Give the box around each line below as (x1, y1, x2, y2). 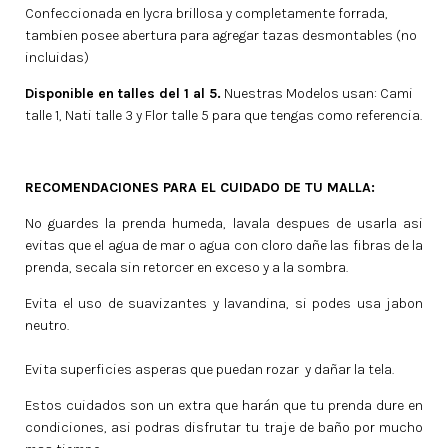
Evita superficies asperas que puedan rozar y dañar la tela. (25, 361, 394, 379)
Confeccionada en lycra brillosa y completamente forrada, (25, 5, 388, 23)
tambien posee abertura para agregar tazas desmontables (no (25, 27, 417, 45)
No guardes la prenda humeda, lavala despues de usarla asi (25, 215, 423, 233)
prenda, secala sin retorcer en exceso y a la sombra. (25, 259, 348, 277)
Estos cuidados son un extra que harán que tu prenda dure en (25, 397, 423, 415)
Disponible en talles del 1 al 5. (25, 85, 221, 103)
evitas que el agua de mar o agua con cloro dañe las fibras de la (25, 237, 423, 255)
